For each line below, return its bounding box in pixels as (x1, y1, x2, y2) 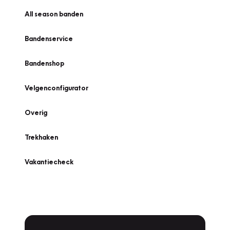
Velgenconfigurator (25, 84, 88, 92)
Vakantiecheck (25, 158, 73, 166)
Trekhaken (25, 133, 58, 141)
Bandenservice (25, 34, 73, 43)
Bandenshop (25, 59, 64, 67)
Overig (25, 108, 47, 117)
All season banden (25, 10, 83, 18)
